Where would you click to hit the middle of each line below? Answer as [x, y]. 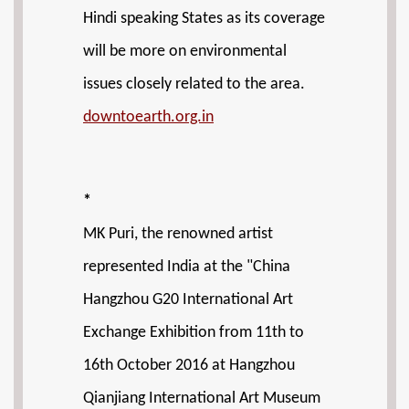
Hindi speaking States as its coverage [204, 19]
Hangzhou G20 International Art [188, 300]
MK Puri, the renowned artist [178, 234]
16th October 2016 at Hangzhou [189, 366]
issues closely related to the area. [194, 84]
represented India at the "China [187, 267]
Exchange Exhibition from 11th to [194, 333]
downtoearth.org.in [148, 117]
